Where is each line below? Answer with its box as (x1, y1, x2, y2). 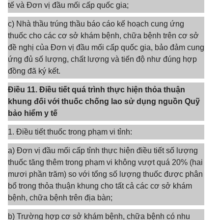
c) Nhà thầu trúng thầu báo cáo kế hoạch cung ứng (8, 20, 184, 28)
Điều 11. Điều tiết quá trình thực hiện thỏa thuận (8, 85, 185, 94)
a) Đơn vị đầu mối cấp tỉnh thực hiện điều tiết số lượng (8, 146, 198, 155)
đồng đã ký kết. (8, 67, 60, 75)
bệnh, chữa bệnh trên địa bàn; (8, 193, 112, 202)
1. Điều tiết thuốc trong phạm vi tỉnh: (8, 128, 132, 136)
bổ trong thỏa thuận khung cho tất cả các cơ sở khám (8, 182, 192, 190)
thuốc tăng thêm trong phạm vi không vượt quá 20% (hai (8, 158, 203, 166)
